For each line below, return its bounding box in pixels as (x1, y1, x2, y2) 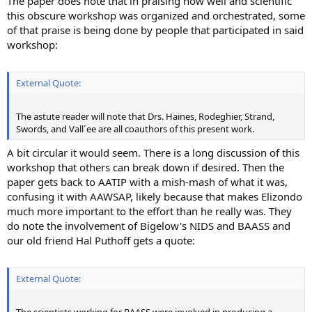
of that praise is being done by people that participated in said (7, 22, 304, 37)
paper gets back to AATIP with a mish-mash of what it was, (7, 174, 288, 189)
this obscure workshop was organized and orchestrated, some (7, 8, 305, 22)
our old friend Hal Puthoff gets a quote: (7, 233, 195, 247)
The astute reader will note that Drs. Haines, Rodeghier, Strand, (16, 110, 274, 123)
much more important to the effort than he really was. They (7, 203, 292, 218)
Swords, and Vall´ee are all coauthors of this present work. (16, 123, 254, 136)
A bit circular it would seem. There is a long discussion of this (7, 145, 299, 159)
